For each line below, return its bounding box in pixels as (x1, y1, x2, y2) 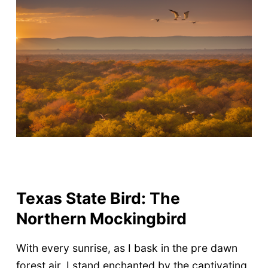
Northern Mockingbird (16, 208, 187, 228)
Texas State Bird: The (16, 188, 180, 208)
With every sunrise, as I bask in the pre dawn (16, 242, 237, 255)
